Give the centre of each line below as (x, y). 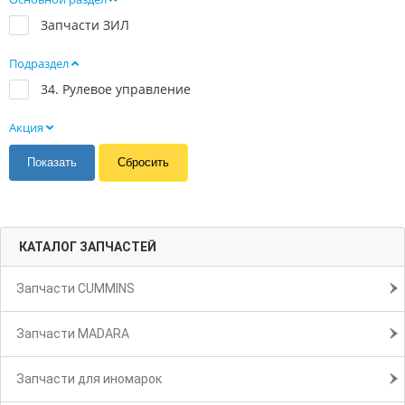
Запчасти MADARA (73, 334)
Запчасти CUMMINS (75, 289)
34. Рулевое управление (116, 89)
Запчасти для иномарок (89, 379)
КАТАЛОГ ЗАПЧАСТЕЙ (88, 247)
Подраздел (40, 64)
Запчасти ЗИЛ (85, 25)
